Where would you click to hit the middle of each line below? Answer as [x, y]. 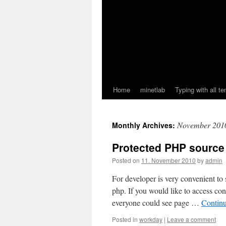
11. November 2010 [168, 160]
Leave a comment [191, 219]
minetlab [153, 90]
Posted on [126, 160]
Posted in [125, 219]
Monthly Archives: [145, 125]
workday [151, 219]
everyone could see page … [157, 203]
